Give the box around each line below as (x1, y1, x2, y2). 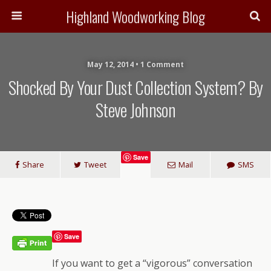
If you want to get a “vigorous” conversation (52, 256, 252, 270)
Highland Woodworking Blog (66, 5, 205, 27)
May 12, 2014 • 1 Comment (87, 59, 184, 70)
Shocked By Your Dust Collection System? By (8, 74, 263, 100)
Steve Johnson (95, 97, 176, 122)
